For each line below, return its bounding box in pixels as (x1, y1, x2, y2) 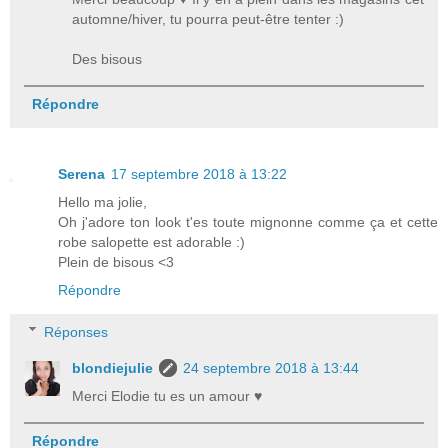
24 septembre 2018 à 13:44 (183, 359, 360, 376)
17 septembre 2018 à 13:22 (111, 165, 287, 182)
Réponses (44, 323, 109, 340)
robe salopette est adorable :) (58, 233, 245, 250)
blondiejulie (72, 359, 154, 376)
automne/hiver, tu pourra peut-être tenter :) (72, 10, 345, 27)
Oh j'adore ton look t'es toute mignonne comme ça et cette (58, 213, 438, 230)
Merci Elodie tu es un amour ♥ (72, 387, 263, 404)
